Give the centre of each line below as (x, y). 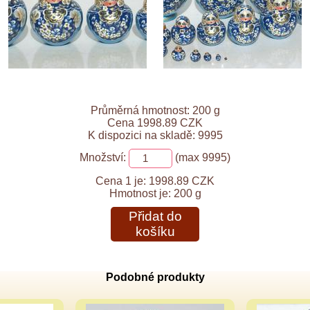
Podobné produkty (155, 277)
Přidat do (155, 216)
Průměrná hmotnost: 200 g (155, 110)
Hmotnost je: (141, 193)
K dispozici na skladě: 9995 (155, 135)
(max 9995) (201, 158)
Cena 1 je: (121, 181)
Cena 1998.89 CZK (155, 123)
